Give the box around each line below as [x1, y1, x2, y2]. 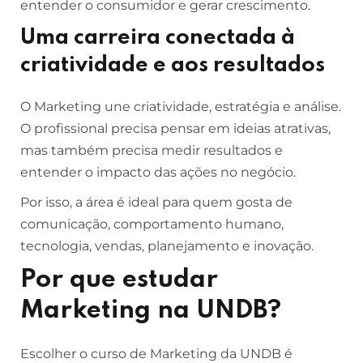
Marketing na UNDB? [20, 298, 281, 323]
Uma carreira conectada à [20, 27, 295, 49]
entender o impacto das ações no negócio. [20, 164, 296, 180]
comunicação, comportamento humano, [20, 216, 284, 232]
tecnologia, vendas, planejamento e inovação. [20, 238, 314, 254]
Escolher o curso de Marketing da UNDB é [20, 346, 293, 361]
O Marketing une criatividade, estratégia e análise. [20, 99, 341, 114]
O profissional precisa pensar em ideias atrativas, [20, 121, 331, 136]
